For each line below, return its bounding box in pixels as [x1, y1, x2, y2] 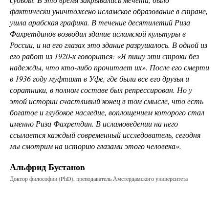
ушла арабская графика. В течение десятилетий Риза [10, 17, 190, 27]
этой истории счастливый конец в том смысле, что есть [10, 95, 203, 106]
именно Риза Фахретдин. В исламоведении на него [10, 118, 178, 129]
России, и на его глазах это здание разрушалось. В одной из [10, 39, 207, 50]
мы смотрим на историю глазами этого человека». [10, 140, 181, 151]
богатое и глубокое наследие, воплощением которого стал [10, 107, 204, 117]
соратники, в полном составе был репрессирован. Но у [10, 84, 192, 95]
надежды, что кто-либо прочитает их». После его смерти [10, 62, 209, 72]
